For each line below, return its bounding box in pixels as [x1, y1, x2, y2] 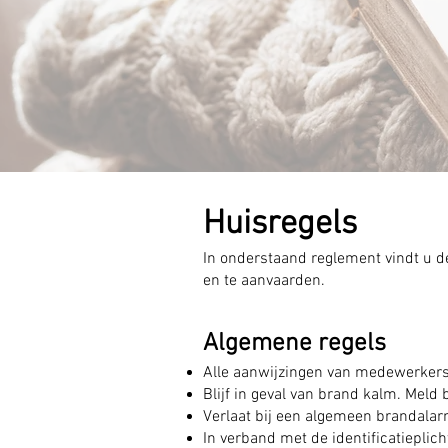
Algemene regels [203, 329, 386, 359]
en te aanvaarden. [203, 271, 325, 291]
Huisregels [203, 204, 357, 245]
